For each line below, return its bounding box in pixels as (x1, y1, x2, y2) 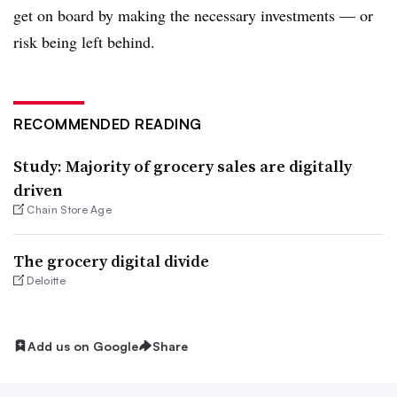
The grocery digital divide (13, 249, 209, 272)
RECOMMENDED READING (13, 114, 202, 133)
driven (13, 178, 63, 201)
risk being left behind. (13, 30, 155, 52)
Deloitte (27, 273, 66, 287)
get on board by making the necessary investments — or (13, 4, 373, 26)
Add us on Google (27, 338, 138, 354)
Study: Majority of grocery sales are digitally (13, 154, 352, 177)
